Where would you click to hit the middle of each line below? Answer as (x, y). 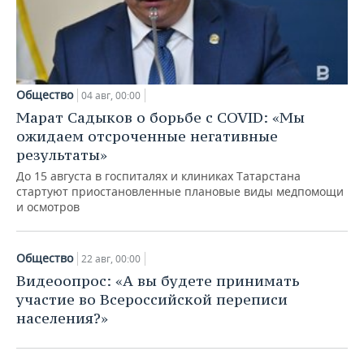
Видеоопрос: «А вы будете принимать (158, 280)
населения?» (62, 318)
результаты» (62, 154)
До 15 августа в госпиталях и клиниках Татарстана (158, 175)
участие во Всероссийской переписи (152, 299)
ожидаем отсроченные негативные (147, 136)
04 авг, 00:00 (111, 95)
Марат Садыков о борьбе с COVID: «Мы (160, 117)
